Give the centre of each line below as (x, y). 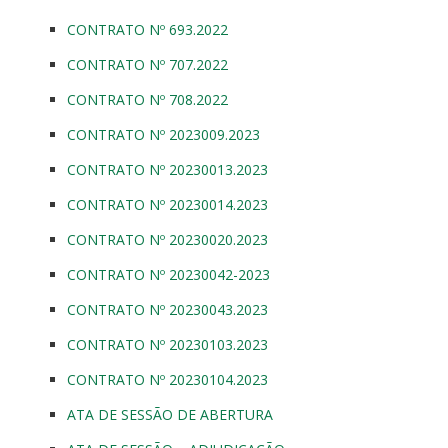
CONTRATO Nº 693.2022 (147, 29)
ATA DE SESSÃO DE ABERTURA (170, 414)
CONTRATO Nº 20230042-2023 (168, 274)
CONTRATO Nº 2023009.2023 (165, 134)
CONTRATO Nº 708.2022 (147, 99)
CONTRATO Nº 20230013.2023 (167, 169)
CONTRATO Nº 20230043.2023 (167, 309)
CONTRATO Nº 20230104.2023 (167, 379)
